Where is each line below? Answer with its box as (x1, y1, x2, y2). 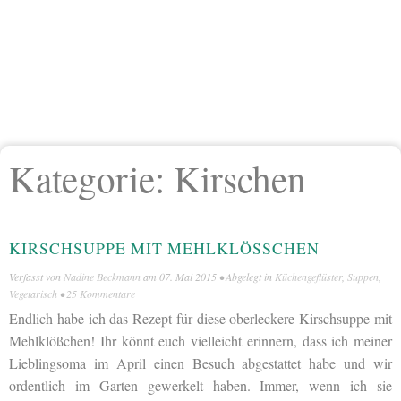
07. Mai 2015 (159, 269, 217, 284)
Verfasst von (9, 269, 64, 284)
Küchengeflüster (275, 269, 342, 284)
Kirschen (174, 154, 306, 203)
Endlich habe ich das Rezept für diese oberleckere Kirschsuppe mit (9, 308, 392, 328)
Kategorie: (9, 154, 174, 203)
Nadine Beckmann (64, 269, 141, 284)
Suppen (347, 269, 379, 284)
